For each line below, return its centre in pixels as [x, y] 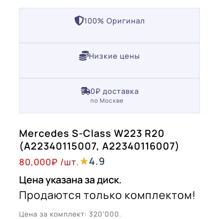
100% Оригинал [114, 21]
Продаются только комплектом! [108, 195]
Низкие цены [114, 56]
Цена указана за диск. [70, 179]
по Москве [107, 100]
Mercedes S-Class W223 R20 [92, 133]
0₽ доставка [114, 91]
